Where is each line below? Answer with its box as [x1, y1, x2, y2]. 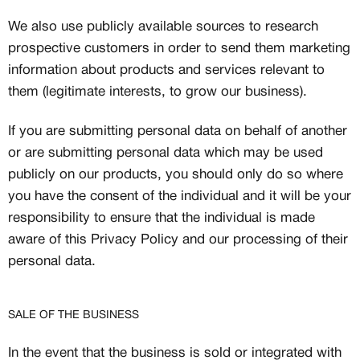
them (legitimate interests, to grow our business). [8, 86, 307, 98]
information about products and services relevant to [8, 64, 325, 76]
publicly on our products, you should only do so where [8, 169, 343, 181]
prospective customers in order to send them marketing [8, 43, 350, 55]
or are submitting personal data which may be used [8, 147, 323, 159]
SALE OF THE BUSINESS [8, 310, 139, 321]
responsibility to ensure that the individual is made [8, 212, 315, 224]
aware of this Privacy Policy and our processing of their [8, 234, 348, 246]
